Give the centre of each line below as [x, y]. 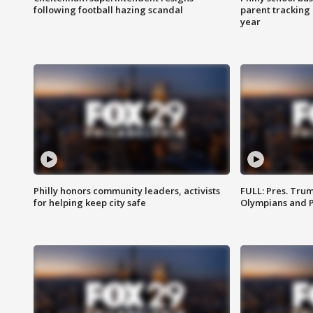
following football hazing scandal [108, 10]
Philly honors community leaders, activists [127, 191]
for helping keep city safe [90, 203]
